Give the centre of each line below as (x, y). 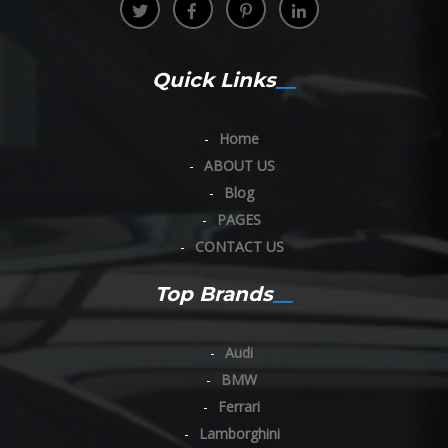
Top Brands (214, 293)
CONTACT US (239, 246)
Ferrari (239, 406)
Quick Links (214, 79)
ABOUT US (239, 165)
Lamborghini (239, 433)
